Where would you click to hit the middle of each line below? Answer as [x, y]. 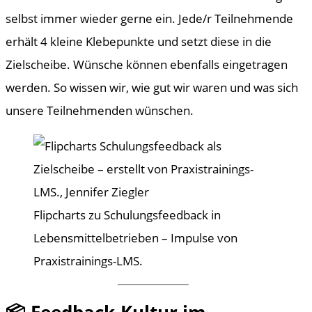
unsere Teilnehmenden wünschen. [100, 110]
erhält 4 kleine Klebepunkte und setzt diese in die [139, 41]
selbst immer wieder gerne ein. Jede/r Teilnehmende [149, 18]
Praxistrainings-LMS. [88, 260]
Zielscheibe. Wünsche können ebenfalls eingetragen [147, 64]
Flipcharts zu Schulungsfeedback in [127, 214]
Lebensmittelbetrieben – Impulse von [135, 237]
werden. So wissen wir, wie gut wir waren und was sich [152, 87]
